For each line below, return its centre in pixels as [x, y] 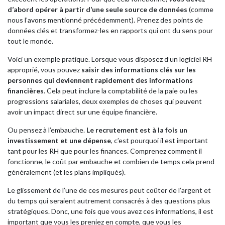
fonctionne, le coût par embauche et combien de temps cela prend [111, 161]
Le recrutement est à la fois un [137, 130]
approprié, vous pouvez [44, 70]
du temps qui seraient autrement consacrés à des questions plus [109, 201]
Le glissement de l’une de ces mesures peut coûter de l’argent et [109, 190]
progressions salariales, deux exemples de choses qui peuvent [105, 101]
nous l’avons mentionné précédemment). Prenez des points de [105, 20]
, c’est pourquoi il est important [159, 140]
